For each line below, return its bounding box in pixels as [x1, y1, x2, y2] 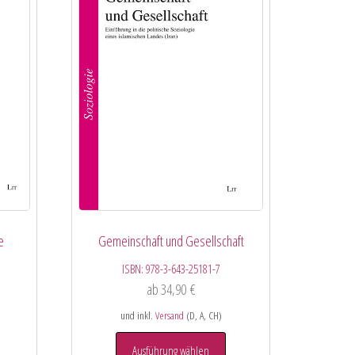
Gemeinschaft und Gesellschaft [97, 231, 244, 251]
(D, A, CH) [183, 308, 222, 323]
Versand [155, 308, 184, 323]
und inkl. [120, 308, 155, 323]
